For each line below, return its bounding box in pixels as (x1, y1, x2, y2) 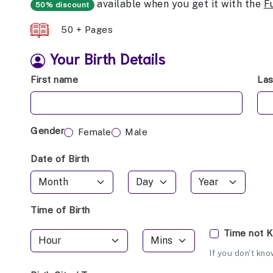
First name (30, 74, 78, 85)
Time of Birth (30, 205, 90, 216)
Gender (30, 126, 64, 136)
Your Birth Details (49, 48, 166, 68)
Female (77, 127, 112, 138)
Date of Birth (30, 154, 90, 165)
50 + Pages (61, 24, 113, 35)
